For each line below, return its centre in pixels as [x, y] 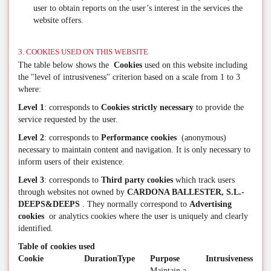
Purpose [165, 259]
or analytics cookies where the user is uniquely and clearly [147, 216]
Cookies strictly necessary [147, 107]
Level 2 [31, 138]
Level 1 [31, 107]
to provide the [219, 107]
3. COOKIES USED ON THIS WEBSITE [83, 52]
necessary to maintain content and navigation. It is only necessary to [134, 150]
